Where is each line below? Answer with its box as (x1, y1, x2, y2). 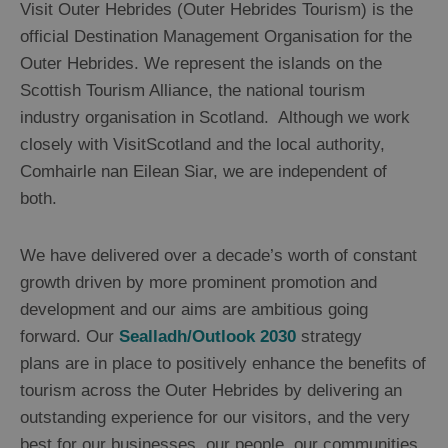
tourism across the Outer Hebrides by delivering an (20, 381, 402, 401)
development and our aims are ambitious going (20, 300, 368, 320)
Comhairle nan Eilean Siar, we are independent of (20, 162, 387, 182)
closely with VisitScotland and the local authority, (20, 135, 385, 155)
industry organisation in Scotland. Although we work (20, 108, 410, 128)
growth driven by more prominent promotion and (20, 273, 377, 293)
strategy (301, 327, 362, 347)
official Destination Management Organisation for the (20, 27, 412, 47)
